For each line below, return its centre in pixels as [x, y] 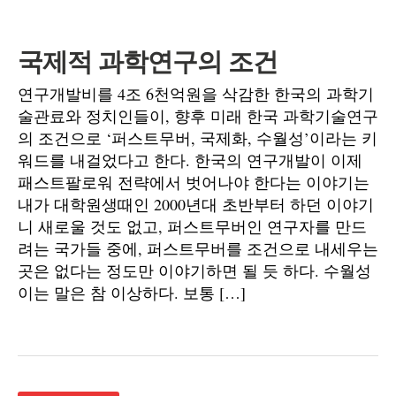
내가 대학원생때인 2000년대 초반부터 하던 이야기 [196, 204]
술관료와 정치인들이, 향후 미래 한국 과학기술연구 [198, 116]
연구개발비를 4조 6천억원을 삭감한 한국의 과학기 [196, 94]
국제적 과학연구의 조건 [148, 62]
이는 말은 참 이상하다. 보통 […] [132, 293]
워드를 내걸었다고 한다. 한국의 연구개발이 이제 [190, 160]
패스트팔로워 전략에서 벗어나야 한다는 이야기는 [194, 182]
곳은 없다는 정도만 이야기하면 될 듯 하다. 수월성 [194, 270]
